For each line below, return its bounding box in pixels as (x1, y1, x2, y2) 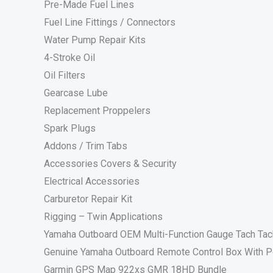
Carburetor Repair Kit (44, 193, 132, 205)
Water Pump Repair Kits (44, 34, 146, 46)
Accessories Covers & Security (44, 158, 177, 170)
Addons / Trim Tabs (44, 140, 127, 152)
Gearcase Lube (44, 87, 108, 99)
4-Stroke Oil (44, 52, 95, 64)
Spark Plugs (44, 122, 96, 135)
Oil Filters (44, 69, 85, 82)
